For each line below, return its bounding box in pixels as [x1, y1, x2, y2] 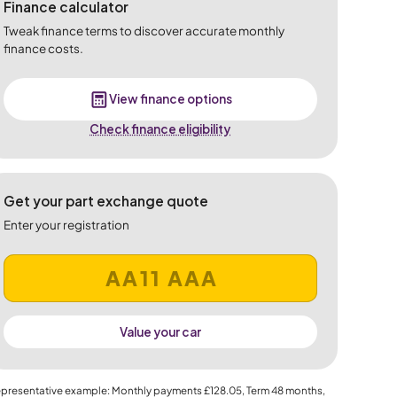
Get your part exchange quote [3, 191, 208, 209]
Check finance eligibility [90, 121, 231, 137]
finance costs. [3, 41, 83, 57]
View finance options [108, 91, 232, 107]
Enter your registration [3, 216, 129, 232]
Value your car [119, 323, 201, 339]
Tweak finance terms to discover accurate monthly [3, 23, 284, 39]
